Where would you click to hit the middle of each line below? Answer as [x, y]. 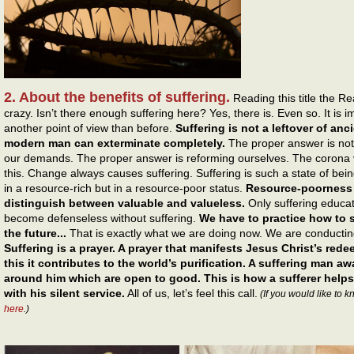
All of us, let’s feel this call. [191, 293]
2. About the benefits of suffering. [117, 97]
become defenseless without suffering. [102, 218]
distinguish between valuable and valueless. [126, 203]
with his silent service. [64, 293]
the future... [37, 233]
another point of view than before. [90, 128]
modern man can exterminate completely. [115, 143]
